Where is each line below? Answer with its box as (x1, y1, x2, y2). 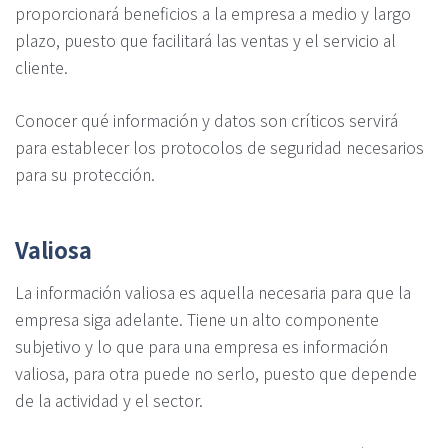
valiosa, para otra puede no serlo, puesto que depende (15, 361, 417, 386)
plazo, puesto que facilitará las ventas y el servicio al (15, 27, 396, 52)
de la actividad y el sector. (15, 388, 203, 413)
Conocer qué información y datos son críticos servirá (15, 108, 398, 133)
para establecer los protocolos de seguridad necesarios (15, 135, 424, 160)
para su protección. (15, 162, 155, 187)
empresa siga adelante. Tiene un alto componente (15, 307, 379, 332)
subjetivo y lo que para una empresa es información (15, 334, 388, 359)
